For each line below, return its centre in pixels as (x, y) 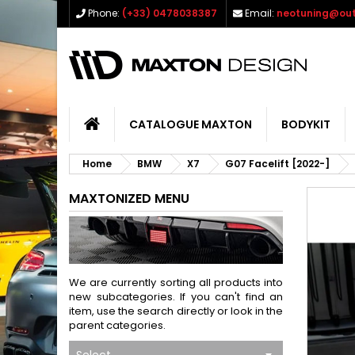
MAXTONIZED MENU (129, 198)
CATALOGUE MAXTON (191, 124)
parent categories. (117, 325)
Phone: (104, 13)
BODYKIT (306, 124)
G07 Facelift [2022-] (277, 164)
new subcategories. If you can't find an (176, 297)
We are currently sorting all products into (176, 282)
